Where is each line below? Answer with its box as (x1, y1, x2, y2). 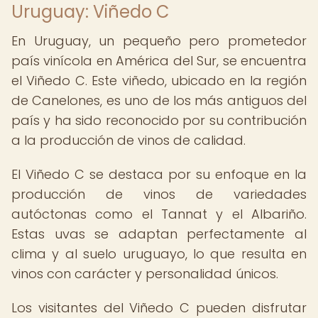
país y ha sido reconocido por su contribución (11, 111, 307, 129)
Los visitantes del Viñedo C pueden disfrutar (11, 299, 307, 317)
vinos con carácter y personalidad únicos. (11, 265, 278, 283)
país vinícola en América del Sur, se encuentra (11, 52, 307, 70)
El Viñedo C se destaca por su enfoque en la (11, 165, 307, 183)
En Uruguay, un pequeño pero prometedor (11, 32, 307, 50)
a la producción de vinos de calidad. (11, 131, 246, 149)
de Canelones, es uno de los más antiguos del (11, 92, 307, 109)
